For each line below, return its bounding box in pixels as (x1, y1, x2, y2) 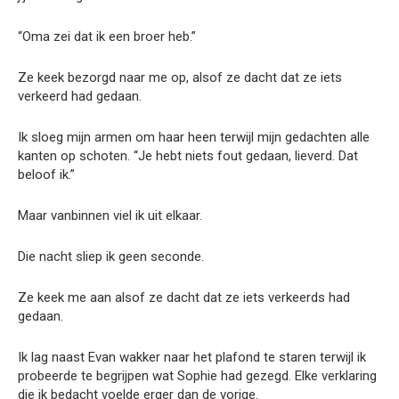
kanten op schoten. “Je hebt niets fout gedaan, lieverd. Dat (18, 147, 358, 164)
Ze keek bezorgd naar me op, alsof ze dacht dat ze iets (18, 69, 342, 85)
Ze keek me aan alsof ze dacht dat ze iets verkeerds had (18, 289, 350, 305)
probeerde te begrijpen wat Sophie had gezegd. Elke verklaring (18, 367, 377, 384)
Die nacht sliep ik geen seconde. (18, 248, 204, 265)
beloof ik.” (18, 166, 75, 183)
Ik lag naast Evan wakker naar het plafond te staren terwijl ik (18, 348, 366, 365)
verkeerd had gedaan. (18, 87, 142, 104)
